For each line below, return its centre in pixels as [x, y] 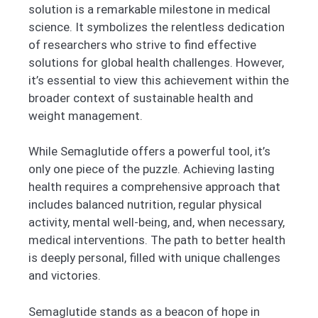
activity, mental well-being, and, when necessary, [157, 223]
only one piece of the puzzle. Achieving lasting [152, 169]
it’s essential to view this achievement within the [159, 80]
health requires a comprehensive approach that [154, 187]
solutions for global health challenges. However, [156, 62]
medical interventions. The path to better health [157, 240]
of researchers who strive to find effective [142, 44]
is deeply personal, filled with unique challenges [154, 258]
